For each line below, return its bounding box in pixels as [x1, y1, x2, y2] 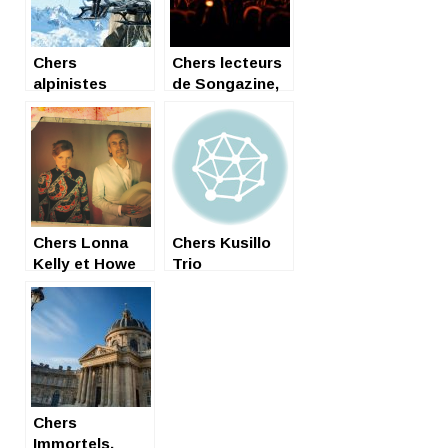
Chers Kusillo [172, 233, 271, 251]
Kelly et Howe [33, 254, 136, 272]
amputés [33, 95, 100, 113]
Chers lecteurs [172, 53, 282, 71]
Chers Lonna [33, 233, 128, 251]
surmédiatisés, [33, 116, 145, 134]
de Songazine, [172, 74, 279, 92]
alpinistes [33, 74, 107, 92]
